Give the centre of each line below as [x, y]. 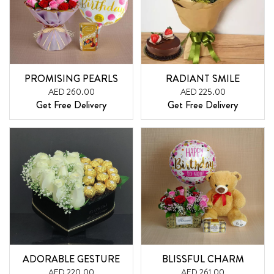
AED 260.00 [71, 91]
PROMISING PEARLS [71, 78]
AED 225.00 [203, 91]
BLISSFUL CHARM [203, 259]
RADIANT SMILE [203, 78]
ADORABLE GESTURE [71, 259]
